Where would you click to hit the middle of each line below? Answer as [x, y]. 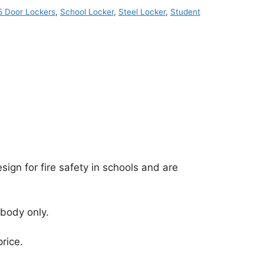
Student [185, 12]
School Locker [87, 12]
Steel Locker [142, 12]
